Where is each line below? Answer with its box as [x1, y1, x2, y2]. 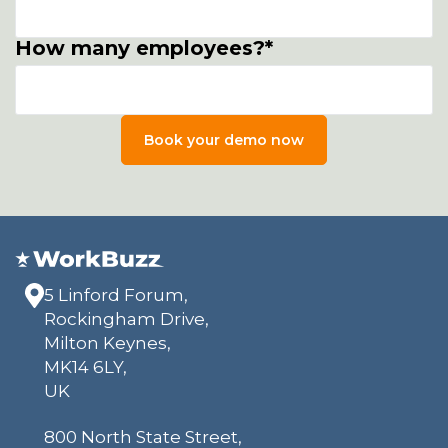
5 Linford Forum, [43, 285, 188, 306]
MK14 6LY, [43, 357, 127, 378]
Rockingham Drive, [43, 309, 209, 330]
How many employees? [15, 35, 265, 60]
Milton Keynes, [43, 333, 171, 354]
